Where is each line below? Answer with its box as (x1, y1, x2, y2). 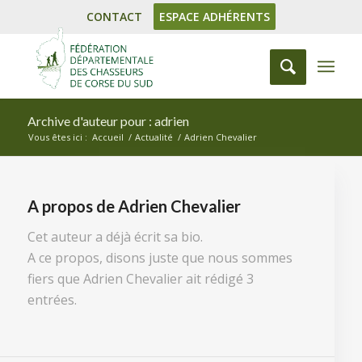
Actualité (134, 131, 173, 143)
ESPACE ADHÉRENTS (158, 9, 270, 24)
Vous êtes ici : (27, 131, 87, 143)
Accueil (91, 131, 124, 143)
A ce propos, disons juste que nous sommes (27, 248, 293, 267)
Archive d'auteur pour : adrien (27, 113, 189, 128)
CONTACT (86, 9, 142, 24)
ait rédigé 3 (182, 269, 254, 288)
